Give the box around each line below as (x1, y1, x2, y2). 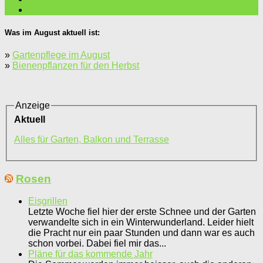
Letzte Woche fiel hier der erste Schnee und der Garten (28, 207, 256, 217)
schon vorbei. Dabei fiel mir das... (28, 238, 166, 249)
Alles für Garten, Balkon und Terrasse (14, 134, 169, 144)
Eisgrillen (28, 196, 68, 207)
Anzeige (15, 100, 50, 111)
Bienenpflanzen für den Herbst (12, 60, 139, 71)
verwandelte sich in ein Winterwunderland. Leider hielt (28, 217, 254, 228)
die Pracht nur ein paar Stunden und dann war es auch (28, 228, 255, 238)
